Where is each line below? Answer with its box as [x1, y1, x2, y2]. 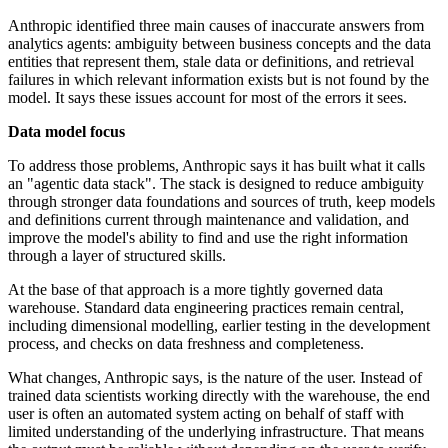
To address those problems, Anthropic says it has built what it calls [8, 157, 425, 175]
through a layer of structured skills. [8, 247, 226, 265]
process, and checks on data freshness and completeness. [8, 335, 364, 353]
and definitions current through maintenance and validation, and [8, 211, 409, 229]
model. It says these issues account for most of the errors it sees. [8, 89, 407, 107]
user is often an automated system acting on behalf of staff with [8, 405, 404, 423]
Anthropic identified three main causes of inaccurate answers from [8, 17, 424, 35]
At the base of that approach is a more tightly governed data [8, 281, 383, 299]
